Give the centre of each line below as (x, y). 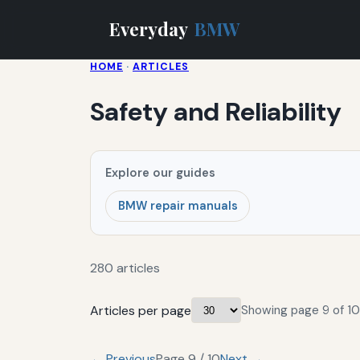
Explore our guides (161, 172)
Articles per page (141, 310)
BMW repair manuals (178, 206)
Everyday (150, 29)
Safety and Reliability (216, 112)
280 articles (125, 268)
